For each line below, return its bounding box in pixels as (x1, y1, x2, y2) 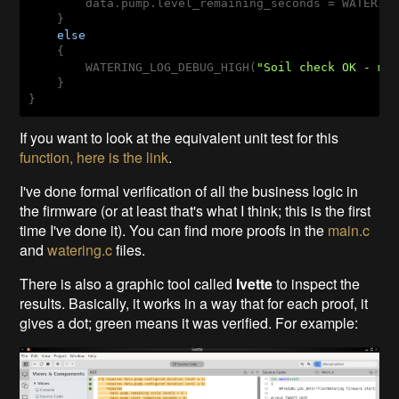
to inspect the (273, 273, 361, 294)
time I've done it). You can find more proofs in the (20, 219, 329, 240)
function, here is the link (20, 146, 169, 167)
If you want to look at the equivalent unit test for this (20, 126, 339, 148)
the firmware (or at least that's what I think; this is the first (20, 199, 371, 221)
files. (112, 239, 146, 260)
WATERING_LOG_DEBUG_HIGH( (28, 60, 257, 74)
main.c (328, 219, 370, 240)
